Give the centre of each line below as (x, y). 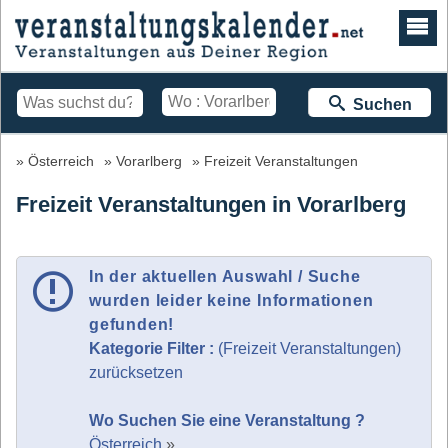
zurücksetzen (136, 372)
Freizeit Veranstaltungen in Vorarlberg (211, 204)
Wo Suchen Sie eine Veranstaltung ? (227, 420)
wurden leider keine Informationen (231, 300)
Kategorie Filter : (153, 348)
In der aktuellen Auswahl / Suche (225, 276)
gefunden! (132, 324)
